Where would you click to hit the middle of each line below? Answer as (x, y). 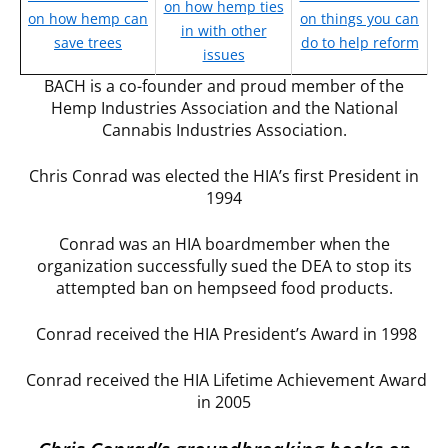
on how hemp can (88, 19)
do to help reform (359, 43)
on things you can (359, 19)
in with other (223, 31)
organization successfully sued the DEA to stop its (224, 266)
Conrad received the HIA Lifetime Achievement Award (224, 380)
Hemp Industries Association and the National (224, 108)
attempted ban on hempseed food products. (224, 288)
